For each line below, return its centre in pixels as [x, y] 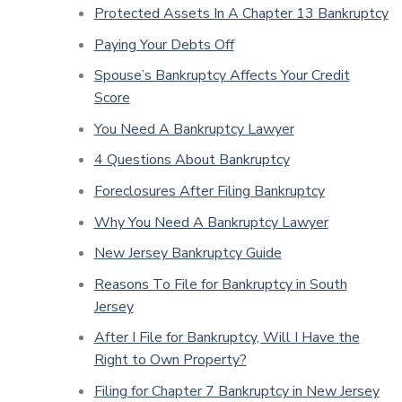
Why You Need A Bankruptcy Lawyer [211, 222]
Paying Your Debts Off [164, 44]
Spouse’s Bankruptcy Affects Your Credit [222, 76]
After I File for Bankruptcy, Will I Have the [227, 338]
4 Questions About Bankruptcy [192, 160]
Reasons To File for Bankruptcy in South [220, 284]
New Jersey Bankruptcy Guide [188, 253]
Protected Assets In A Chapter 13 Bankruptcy [241, 14]
